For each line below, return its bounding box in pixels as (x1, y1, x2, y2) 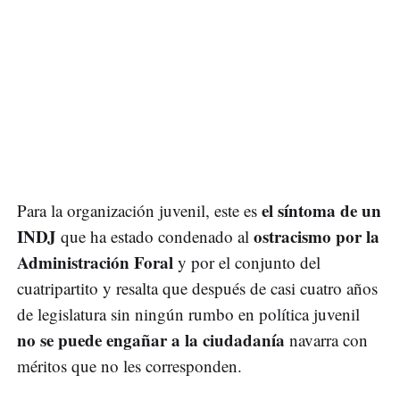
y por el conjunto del (178, 251, 321, 274)
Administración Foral (17, 250, 178, 275)
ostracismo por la (254, 224, 379, 249)
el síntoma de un (262, 198, 381, 223)
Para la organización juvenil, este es (17, 199, 262, 222)
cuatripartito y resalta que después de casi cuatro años (17, 277, 378, 300)
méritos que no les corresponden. (17, 354, 242, 378)
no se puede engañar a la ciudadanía (17, 328, 285, 353)
